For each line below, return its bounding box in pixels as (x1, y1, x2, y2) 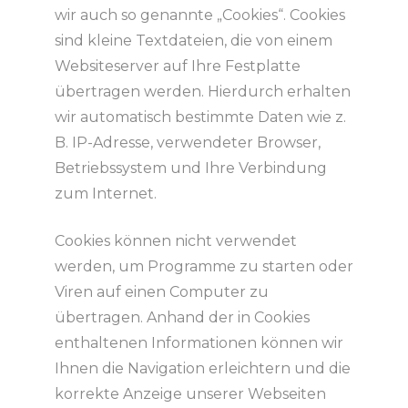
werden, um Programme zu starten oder (54, 258, 353, 276)
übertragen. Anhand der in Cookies (54, 309, 310, 327)
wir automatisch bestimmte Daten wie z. (54, 108, 346, 127)
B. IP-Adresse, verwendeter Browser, (54, 134, 321, 152)
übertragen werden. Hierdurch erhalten (54, 83, 351, 101)
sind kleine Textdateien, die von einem (54, 32, 332, 50)
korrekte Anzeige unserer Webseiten (54, 385, 326, 403)
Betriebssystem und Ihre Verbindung (54, 159, 327, 178)
